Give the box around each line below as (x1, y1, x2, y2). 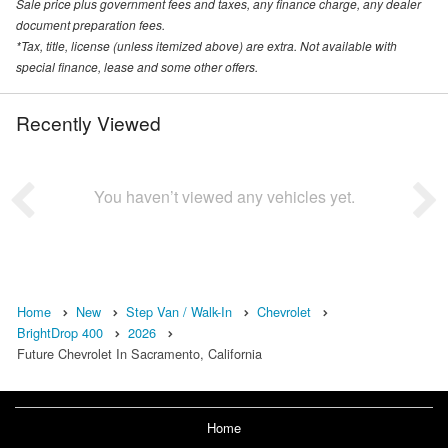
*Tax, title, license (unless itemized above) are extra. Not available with (16, 37, 397, 55)
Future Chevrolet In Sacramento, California (17, 344, 262, 364)
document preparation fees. (16, 16, 165, 34)
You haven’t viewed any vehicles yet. (93, 185, 355, 209)
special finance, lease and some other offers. (16, 58, 258, 76)
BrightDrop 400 (17, 323, 103, 343)
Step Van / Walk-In (126, 302, 232, 322)
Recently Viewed (16, 109, 161, 137)
